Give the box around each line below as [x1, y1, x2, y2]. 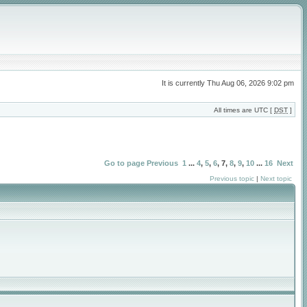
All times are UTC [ [214, 106, 274, 114]
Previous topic [210, 175, 254, 182]
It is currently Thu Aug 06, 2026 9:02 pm [162, 79, 294, 87]
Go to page [104, 159, 145, 167]
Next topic [260, 175, 292, 182]
